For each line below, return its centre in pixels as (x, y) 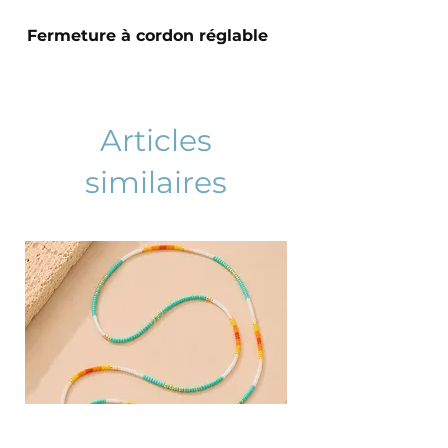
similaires (156, 183)
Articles (156, 141)
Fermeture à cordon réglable (147, 36)
